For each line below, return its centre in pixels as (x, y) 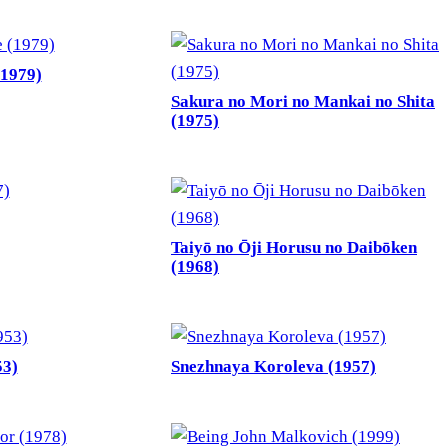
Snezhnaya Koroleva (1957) (273, 367)
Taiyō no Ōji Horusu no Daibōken (294, 248)
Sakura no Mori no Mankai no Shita (303, 102)
